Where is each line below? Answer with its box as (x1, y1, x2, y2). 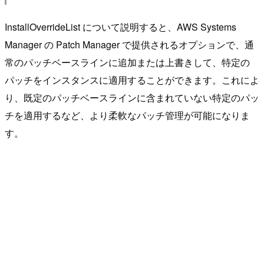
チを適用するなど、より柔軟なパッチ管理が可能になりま (5, 108, 250, 122)
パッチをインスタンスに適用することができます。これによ (5, 72, 259, 87)
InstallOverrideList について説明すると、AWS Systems (5, 19, 236, 34)
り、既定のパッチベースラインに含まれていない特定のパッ (5, 90, 259, 104)
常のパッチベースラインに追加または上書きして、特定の (5, 55, 250, 69)
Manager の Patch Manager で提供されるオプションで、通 (5, 37, 254, 51)
